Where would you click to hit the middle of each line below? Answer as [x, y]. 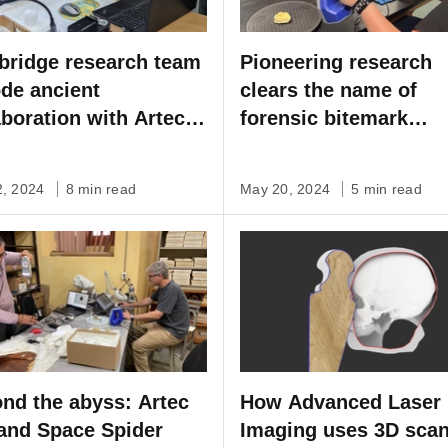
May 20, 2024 [287, 189]
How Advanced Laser [340, 402]
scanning [283, 174]
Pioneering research [336, 62]
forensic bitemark [324, 118]
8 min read [100, 189]
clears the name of [328, 90]
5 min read [386, 189]
